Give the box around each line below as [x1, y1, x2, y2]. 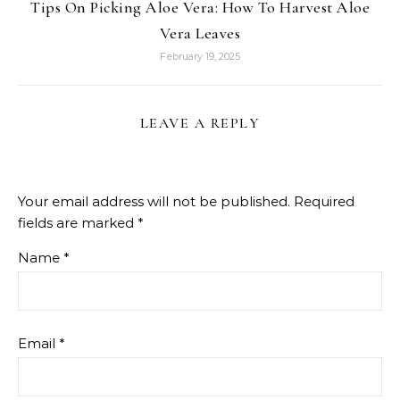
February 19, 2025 [160, 50, 240, 63]
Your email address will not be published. [18, 193, 290, 211]
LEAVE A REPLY [139, 114, 261, 133]
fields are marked [18, 214, 137, 232]
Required [294, 193, 354, 211]
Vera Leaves [159, 23, 241, 44]
